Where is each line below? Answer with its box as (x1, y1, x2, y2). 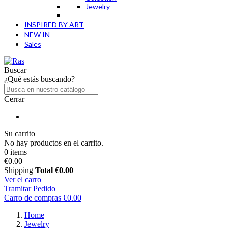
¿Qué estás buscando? (4, 75, 75, 83)
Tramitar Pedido (4, 184, 55, 193)
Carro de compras (4, 193, 61, 202)
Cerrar (4, 95, 24, 103)
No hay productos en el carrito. (4, 138, 103, 147)
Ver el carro (4, 175, 41, 184)
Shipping (4, 166, 33, 175)
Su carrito (4, 129, 35, 138)
